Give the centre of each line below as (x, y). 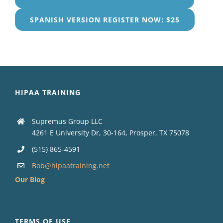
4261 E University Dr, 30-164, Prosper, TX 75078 (110, 133)
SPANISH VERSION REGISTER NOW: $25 (105, 20)
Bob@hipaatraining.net (70, 165)
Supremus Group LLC (67, 121)
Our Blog (30, 179)
